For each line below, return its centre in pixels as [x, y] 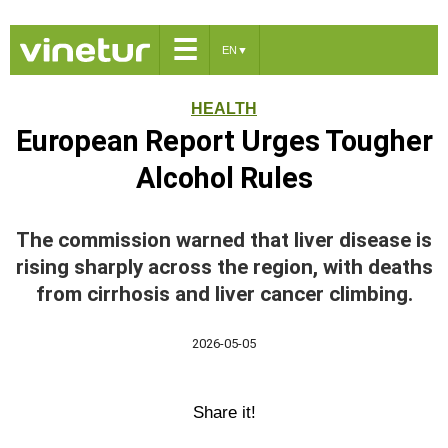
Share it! [224, 412]
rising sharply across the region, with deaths [224, 267]
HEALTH [224, 108]
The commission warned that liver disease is [224, 240]
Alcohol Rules [224, 178]
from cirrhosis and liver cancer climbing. [224, 294]
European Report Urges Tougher [224, 141]
